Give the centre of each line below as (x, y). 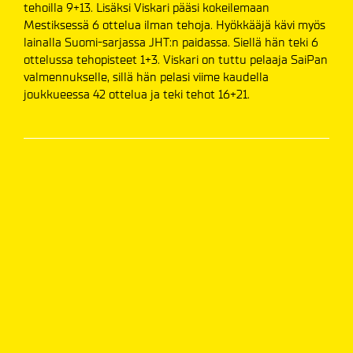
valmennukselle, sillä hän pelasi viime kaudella (146, 77)
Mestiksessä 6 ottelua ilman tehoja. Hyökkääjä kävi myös (175, 25)
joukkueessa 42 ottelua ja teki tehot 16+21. (137, 95)
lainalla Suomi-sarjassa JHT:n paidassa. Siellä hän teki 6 (171, 43)
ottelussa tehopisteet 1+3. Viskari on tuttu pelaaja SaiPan (176, 60)
